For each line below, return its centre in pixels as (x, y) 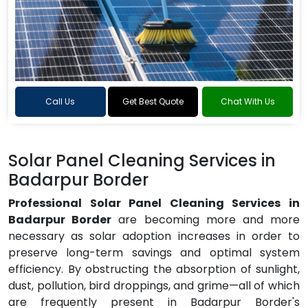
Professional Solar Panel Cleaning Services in (154, 203)
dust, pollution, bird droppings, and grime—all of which (154, 286)
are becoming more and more (206, 220)
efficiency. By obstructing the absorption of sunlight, (154, 269)
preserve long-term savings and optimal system (154, 253)
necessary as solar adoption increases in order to (154, 236)
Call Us (60, 101)
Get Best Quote (153, 101)
